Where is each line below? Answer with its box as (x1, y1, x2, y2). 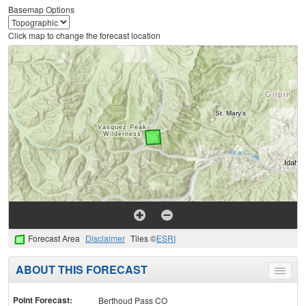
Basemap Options (8, 3, 74, 16)
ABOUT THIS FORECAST (16, 262, 148, 278)
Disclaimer (85, 232, 125, 245)
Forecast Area (28, 232, 80, 245)
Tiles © (130, 232, 156, 245)
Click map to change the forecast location (8, 29, 161, 42)
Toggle (279, 267, 305, 279)
